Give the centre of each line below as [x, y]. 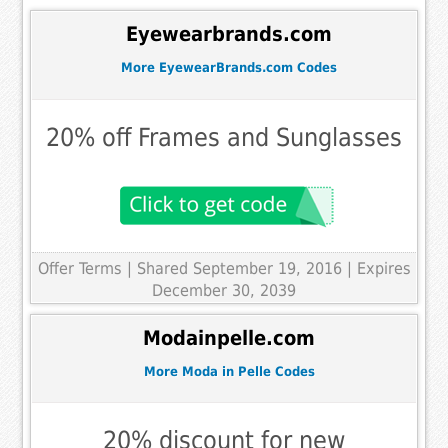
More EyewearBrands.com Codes [229, 68]
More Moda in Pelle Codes [229, 371]
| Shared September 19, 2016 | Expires [268, 268]
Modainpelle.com [229, 339]
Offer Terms [79, 268]
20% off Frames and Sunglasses [224, 137]
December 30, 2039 [224, 290]
